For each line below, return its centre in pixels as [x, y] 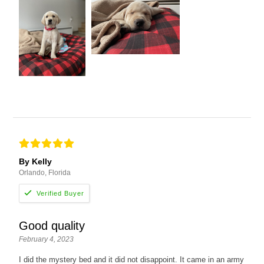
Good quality [52, 226]
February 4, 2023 [47, 240]
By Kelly [36, 162]
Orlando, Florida [45, 173]
